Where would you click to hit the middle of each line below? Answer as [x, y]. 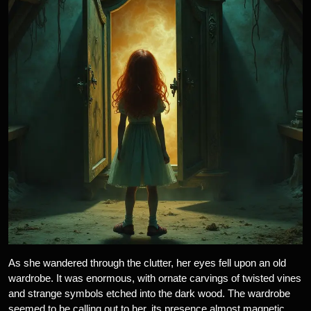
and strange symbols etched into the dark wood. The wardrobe [149, 293]
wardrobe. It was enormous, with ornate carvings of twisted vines [155, 278]
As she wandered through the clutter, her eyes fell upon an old [147, 263]
